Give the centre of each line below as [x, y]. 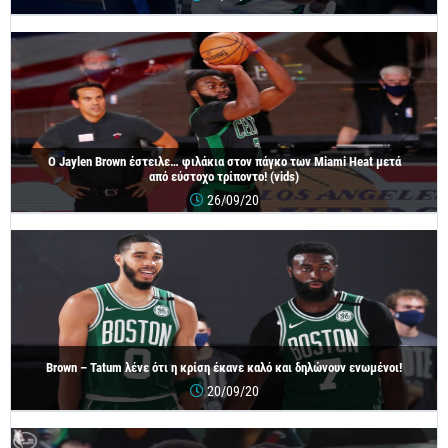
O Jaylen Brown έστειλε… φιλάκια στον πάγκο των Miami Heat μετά [224, 162]
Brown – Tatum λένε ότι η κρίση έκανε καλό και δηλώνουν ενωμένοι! [224, 367]
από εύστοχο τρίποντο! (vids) [224, 177]
